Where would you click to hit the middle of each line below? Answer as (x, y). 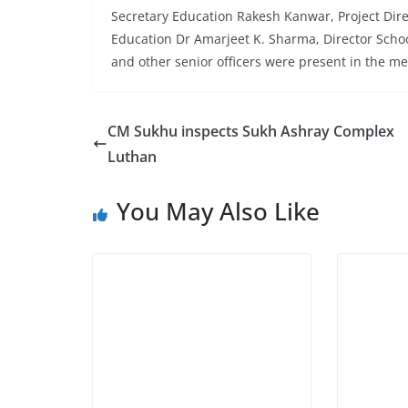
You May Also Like (218, 211)
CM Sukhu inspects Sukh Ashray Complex (251, 131)
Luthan (132, 156)
